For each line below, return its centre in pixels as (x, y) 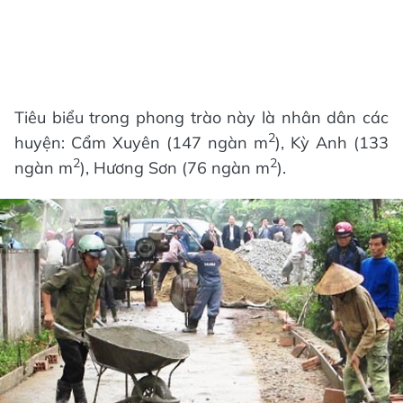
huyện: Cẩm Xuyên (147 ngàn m (141, 143)
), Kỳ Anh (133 (332, 143)
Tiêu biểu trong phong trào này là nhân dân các (201, 117)
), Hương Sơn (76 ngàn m (175, 168)
